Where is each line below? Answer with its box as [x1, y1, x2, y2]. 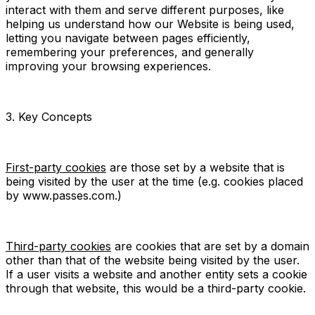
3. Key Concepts [6, 109, 92, 124]
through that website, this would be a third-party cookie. [6, 281, 306, 295]
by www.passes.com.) [6, 188, 122, 202]
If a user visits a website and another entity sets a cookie [6, 266, 307, 281]
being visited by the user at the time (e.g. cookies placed [6, 174, 303, 188]
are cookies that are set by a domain [111, 238, 309, 253]
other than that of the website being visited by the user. [6, 252, 300, 267]
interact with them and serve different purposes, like [6, 2, 284, 17]
